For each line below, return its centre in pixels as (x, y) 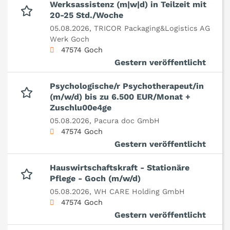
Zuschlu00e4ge (81, 108)
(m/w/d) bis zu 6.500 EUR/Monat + (120, 97)
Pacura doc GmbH (127, 121)
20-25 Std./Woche (87, 15)
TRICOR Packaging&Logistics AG (152, 28)
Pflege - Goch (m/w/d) (95, 179)
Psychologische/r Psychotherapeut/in (127, 86)
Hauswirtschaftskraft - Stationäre (120, 168)
